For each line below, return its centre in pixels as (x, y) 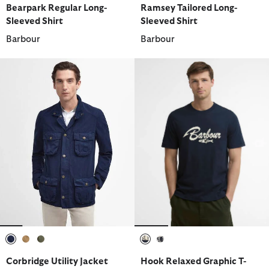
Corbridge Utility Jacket (57, 261)
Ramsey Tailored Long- (189, 8)
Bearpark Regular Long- (56, 8)
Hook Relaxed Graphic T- (193, 261)
